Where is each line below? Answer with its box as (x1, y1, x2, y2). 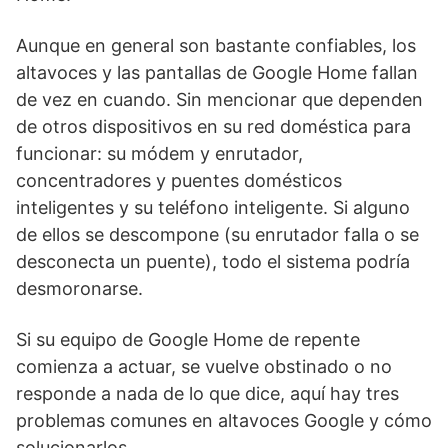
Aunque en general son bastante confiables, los (16, 35, 416, 56)
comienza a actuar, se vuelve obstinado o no (16, 356, 392, 377)
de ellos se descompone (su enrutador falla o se (16, 224, 419, 245)
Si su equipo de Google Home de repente (16, 329, 360, 350)
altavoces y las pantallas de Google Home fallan (16, 62, 418, 83)
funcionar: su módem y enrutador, (16, 143, 303, 164)
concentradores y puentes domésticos (16, 170, 342, 191)
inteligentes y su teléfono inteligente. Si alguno (16, 197, 410, 218)
